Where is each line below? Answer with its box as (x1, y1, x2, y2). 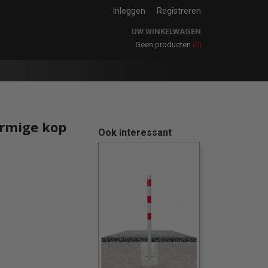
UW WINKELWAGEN (132, 27, 201, 36)
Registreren (157, 6, 201, 16)
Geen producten (135, 40, 193, 49)
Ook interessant (98, 127, 172, 138)
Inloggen (113, 6, 145, 16)
